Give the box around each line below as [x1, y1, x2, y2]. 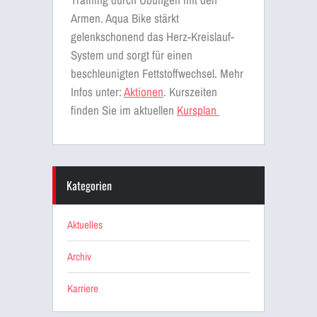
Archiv [67, 248, 91, 264]
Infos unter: [71, 83, 124, 100]
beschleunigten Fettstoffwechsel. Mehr [71, 64, 243, 81]
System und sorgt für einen [71, 46, 192, 63]
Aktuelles [67, 217, 103, 232]
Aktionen [124, 83, 163, 100]
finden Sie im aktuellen [71, 101, 177, 118]
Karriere [67, 280, 98, 296]
